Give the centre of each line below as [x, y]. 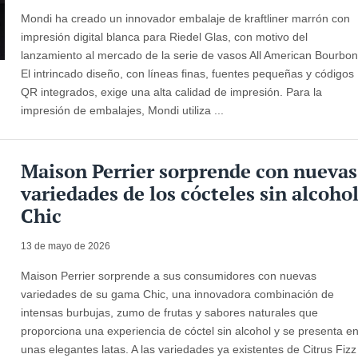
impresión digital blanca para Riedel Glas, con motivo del [165, 36]
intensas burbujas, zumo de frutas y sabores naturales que [170, 312]
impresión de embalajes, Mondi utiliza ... [123, 110]
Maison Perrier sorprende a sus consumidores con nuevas [169, 275]
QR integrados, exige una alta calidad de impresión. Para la [172, 91]
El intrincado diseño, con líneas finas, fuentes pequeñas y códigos [188, 73]
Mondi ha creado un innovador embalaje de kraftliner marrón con [186, 18]
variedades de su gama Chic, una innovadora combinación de [178, 294]
